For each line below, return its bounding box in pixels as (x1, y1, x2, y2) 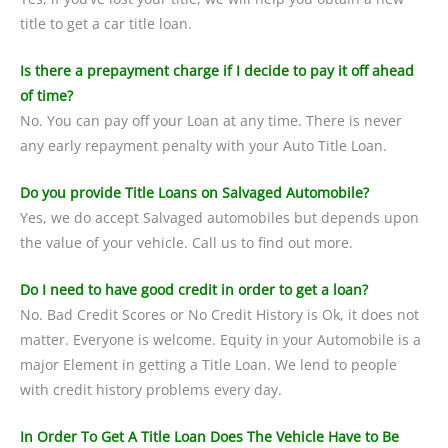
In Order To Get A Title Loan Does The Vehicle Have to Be (20, 426, 399, 446)
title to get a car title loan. (20, 14, 192, 34)
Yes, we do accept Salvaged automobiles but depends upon (20, 208, 419, 228)
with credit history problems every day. (20, 379, 282, 399)
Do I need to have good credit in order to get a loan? (20, 279, 368, 299)
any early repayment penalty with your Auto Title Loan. (20, 136, 387, 156)
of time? (20, 86, 73, 106)
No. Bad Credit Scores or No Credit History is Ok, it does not (20, 304, 419, 324)
